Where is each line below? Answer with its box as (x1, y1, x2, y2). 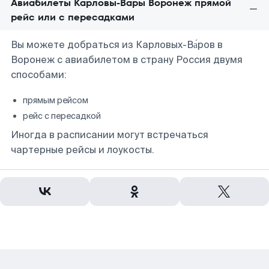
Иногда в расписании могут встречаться (11, 128, 208, 141)
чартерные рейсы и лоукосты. (11, 144, 154, 156)
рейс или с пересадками (11, 10, 134, 24)
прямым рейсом (23, 95, 88, 106)
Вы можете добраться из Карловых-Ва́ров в (11, 38, 223, 51)
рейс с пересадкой (23, 110, 101, 121)
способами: (11, 68, 67, 81)
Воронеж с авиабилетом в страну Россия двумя (11, 53, 243, 66)
